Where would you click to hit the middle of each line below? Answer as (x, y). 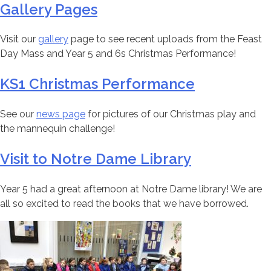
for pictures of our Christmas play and (171, 114)
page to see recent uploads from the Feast (165, 39)
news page (61, 114)
